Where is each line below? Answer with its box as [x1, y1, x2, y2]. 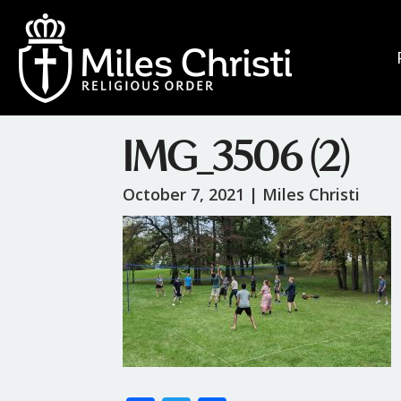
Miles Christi [262, 183, 360, 205]
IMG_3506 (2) [123, 129, 349, 183]
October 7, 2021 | [123, 183, 262, 205]
